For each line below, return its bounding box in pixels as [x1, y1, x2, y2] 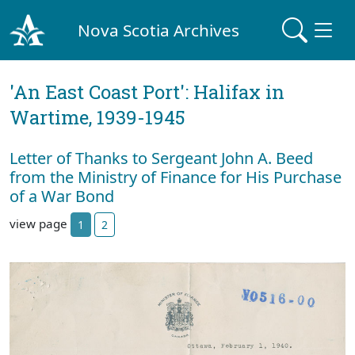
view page [10, 215, 71, 231]
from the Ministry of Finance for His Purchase [10, 166, 342, 188]
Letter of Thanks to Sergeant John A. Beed [10, 147, 313, 169]
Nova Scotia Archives [78, 18, 240, 41]
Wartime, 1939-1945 [10, 105, 185, 130]
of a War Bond [10, 185, 114, 207]
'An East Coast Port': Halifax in [10, 79, 284, 105]
